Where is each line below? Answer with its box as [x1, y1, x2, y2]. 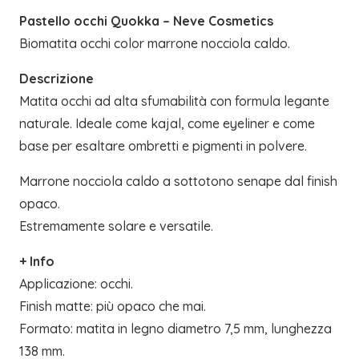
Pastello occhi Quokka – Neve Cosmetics [19, 13, 273, 30]
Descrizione [19, 71, 94, 87]
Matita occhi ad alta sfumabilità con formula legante [19, 93, 329, 110]
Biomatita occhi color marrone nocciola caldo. [19, 35, 290, 52]
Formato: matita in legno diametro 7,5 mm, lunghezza [19, 321, 332, 337]
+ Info [19, 253, 54, 270]
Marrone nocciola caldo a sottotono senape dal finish [19, 173, 337, 190]
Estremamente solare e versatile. [19, 218, 213, 235]
